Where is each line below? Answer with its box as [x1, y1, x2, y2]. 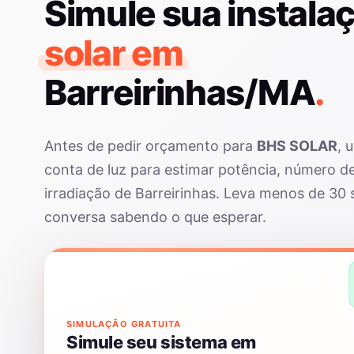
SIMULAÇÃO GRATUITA [66, 318, 182, 330]
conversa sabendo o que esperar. [44, 208, 266, 225]
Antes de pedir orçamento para [44, 137, 257, 154]
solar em [44, 31, 183, 74]
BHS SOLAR [257, 137, 337, 154]
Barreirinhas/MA [44, 70, 315, 114]
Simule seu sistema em [66, 331, 256, 352]
